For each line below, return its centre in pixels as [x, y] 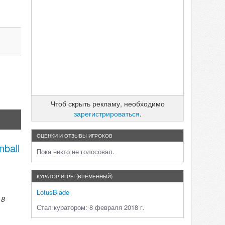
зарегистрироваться [106, 114]
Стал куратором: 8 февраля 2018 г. [91, 207]
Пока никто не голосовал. [76, 151]
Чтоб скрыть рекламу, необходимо [107, 103]
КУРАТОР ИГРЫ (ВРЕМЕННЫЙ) [75, 176]
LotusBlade [53, 192]
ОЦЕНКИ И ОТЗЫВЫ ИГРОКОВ [75, 136]
